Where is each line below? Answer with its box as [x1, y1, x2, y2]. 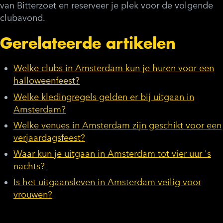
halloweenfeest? [13, 75, 80, 87]
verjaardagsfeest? [13, 132, 85, 143]
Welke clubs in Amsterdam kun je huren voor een [13, 63, 214, 74]
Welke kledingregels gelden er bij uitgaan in [13, 91, 194, 103]
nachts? [13, 160, 45, 172]
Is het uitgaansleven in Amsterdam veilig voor [13, 177, 201, 188]
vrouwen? [13, 189, 52, 201]
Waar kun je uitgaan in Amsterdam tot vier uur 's [13, 148, 211, 159]
